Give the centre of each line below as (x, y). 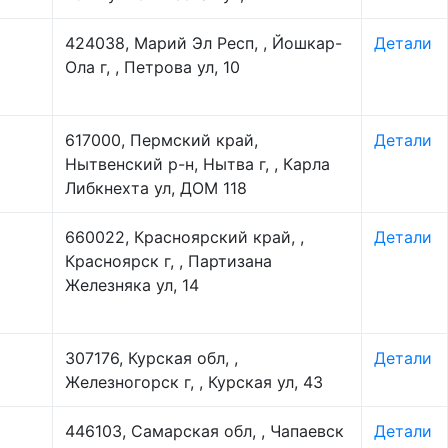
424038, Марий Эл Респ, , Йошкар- (203, 43)
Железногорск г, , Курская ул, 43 (194, 382)
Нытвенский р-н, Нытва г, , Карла (197, 164)
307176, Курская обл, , (151, 358)
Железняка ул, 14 (132, 285)
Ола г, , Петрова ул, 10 (152, 67)
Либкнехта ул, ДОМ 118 (156, 188)
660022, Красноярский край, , (184, 237)
